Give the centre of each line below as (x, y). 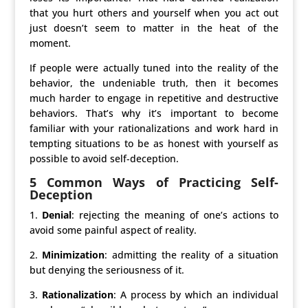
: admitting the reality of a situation (192, 255)
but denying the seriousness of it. (107, 270)
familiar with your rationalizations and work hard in (154, 128)
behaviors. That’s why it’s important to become (154, 113)
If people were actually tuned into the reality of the (154, 68)
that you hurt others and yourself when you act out (154, 13)
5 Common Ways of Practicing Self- (154, 182)
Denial (57, 215)
